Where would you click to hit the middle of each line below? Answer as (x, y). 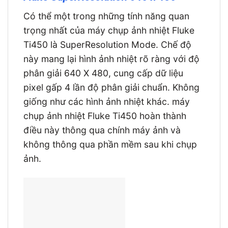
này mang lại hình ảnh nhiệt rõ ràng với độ (111, 59)
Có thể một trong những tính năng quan (106, 16)
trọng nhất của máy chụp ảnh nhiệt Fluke (109, 30)
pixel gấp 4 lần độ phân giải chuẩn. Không (111, 87)
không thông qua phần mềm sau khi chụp (110, 144)
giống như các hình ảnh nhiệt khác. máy (107, 101)
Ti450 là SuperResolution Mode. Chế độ (107, 44)
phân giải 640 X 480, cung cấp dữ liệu (103, 73)
